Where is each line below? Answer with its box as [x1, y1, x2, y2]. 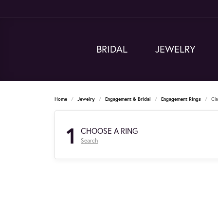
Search [81, 136, 98, 144]
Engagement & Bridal [105, 96, 151, 102]
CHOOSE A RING [81, 125, 138, 136]
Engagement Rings [161, 96, 201, 102]
